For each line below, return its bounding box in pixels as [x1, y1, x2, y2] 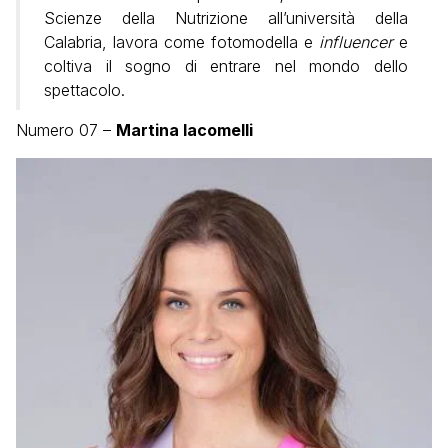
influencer [319, 32, 393, 53]
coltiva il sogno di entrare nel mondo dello [44, 56, 408, 77]
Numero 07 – [16, 120, 116, 141]
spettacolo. [44, 80, 125, 101]
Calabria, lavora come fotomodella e [44, 32, 319, 53]
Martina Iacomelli [116, 120, 253, 141]
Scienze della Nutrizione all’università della [44, 8, 408, 29]
